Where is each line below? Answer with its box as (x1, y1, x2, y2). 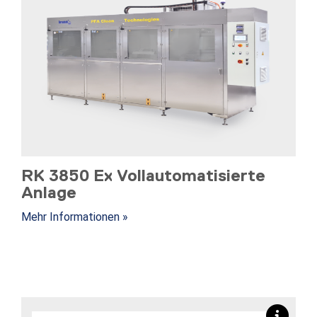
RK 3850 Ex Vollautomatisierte (21, 166, 265, 185)
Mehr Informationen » (21, 210, 128, 224)
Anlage (21, 183, 76, 202)
